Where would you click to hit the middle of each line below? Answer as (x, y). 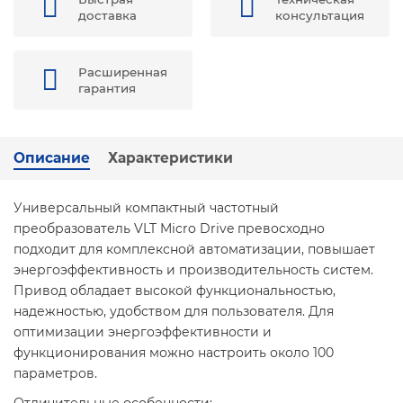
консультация (320, 15)
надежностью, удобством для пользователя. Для (174, 311)
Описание (52, 158)
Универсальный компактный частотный (146, 208)
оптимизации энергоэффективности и (143, 332)
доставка (107, 15)
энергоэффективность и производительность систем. (193, 270)
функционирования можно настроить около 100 (174, 353)
